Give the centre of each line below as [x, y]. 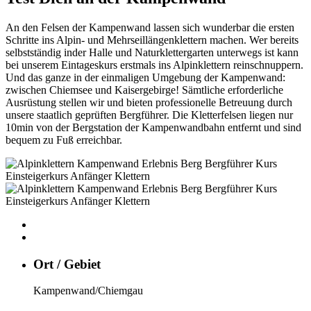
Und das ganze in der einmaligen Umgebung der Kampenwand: [145, 77]
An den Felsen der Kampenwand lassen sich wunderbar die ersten [150, 27]
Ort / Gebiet [67, 264]
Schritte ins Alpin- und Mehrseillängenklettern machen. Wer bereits [152, 40]
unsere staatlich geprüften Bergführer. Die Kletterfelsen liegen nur [149, 115]
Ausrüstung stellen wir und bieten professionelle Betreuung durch [149, 102]
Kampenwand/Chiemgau [88, 291]
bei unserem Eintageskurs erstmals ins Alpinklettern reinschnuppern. [154, 65]
